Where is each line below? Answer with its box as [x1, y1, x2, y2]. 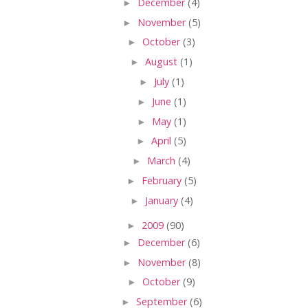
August [145, 55, 180, 69]
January [144, 193, 181, 207]
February [141, 173, 184, 187]
